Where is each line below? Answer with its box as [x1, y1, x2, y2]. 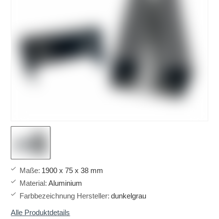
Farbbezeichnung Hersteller [20, 192, 108, 200]
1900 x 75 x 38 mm [42, 166, 104, 175]
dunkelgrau [111, 192, 147, 200]
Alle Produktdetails [11, 208, 70, 217]
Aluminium [48, 179, 83, 188]
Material [20, 179, 45, 188]
